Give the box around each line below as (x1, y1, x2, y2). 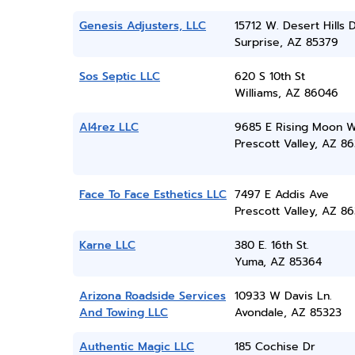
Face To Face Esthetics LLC (79, 186, 227, 203)
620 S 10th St (234, 68, 305, 85)
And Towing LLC (79, 304, 168, 321)
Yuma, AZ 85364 (234, 254, 322, 270)
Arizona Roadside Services (79, 288, 226, 304)
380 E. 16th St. (234, 237, 309, 254)
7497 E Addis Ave (234, 186, 329, 203)
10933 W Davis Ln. (234, 288, 332, 304)
